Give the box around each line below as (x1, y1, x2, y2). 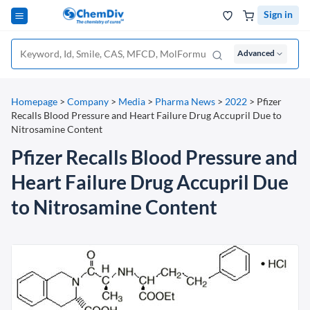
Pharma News (155, 95, 215, 107)
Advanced (237, 48, 275, 58)
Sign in (264, 8, 293, 20)
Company (67, 95, 109, 107)
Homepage (11, 95, 57, 107)
